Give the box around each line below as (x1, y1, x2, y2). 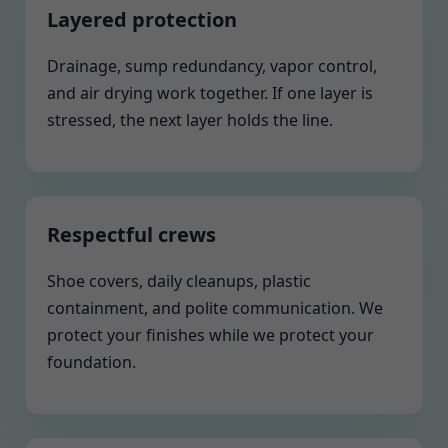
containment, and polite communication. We (47, 297, 383, 319)
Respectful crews (47, 221, 216, 248)
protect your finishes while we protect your (47, 324, 374, 346)
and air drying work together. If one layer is (47, 82, 373, 104)
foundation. (47, 351, 136, 373)
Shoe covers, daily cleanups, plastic (47, 270, 311, 292)
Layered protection (47, 6, 237, 33)
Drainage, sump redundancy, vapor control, (47, 55, 377, 77)
